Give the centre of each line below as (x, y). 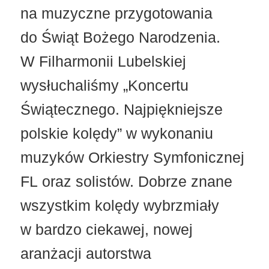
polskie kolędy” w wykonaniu (117, 133)
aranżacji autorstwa (86, 253)
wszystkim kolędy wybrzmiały (120, 205)
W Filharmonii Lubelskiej (104, 61)
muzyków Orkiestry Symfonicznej (133, 157)
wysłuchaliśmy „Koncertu (105, 85)
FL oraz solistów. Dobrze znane (127, 181)
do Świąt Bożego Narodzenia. (121, 37)
